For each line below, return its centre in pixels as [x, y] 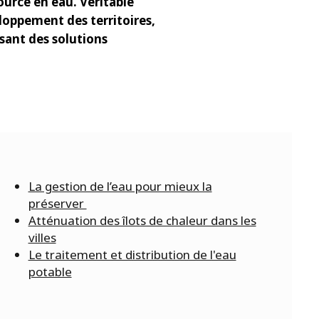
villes [42, 237]
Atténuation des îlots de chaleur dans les [142, 220]
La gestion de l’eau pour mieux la [120, 186]
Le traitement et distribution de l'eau [132, 254]
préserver [57, 203]
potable [50, 271]
